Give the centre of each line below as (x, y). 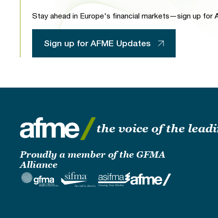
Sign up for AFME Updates (97, 43)
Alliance (38, 164)
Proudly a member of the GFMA (92, 154)
